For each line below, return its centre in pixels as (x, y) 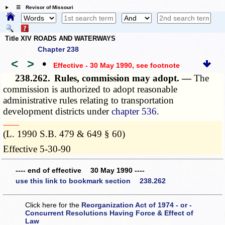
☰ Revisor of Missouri (42, 8)
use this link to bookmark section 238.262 (91, 181)
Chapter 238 (58, 49)
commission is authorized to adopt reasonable (90, 89)
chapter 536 (134, 111)
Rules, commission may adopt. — (124, 78)
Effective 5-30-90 (37, 149)
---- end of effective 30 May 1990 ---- (80, 170)
